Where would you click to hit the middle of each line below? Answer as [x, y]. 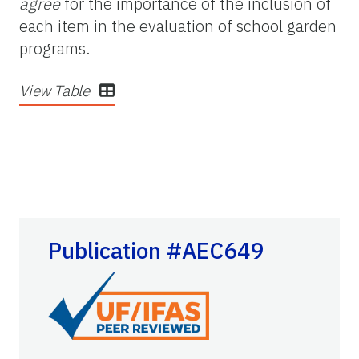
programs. [55, 49]
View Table [56, 91]
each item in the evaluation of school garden [178, 26]
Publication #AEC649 [156, 251]
